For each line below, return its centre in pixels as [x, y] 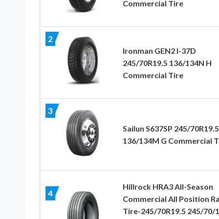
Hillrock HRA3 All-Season [168, 187]
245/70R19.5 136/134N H [167, 63]
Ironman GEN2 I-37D [159, 50]
